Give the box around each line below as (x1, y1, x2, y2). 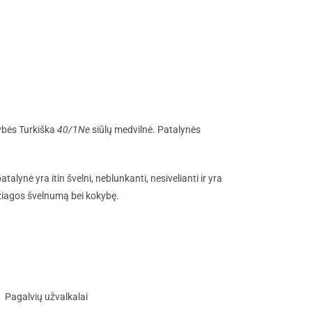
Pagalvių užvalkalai (5, 291, 88, 303)
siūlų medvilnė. (90, 124, 157, 136)
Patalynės (157, 124, 201, 136)
